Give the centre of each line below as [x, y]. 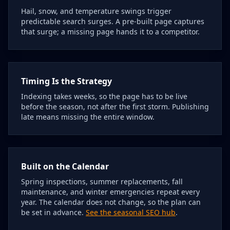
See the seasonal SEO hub [131, 212]
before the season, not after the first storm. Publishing [115, 107]
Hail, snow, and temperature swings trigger [96, 11]
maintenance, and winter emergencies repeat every [110, 192]
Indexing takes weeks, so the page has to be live [104, 96]
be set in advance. [53, 212]
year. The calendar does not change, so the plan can [111, 202]
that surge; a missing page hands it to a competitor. [110, 32]
